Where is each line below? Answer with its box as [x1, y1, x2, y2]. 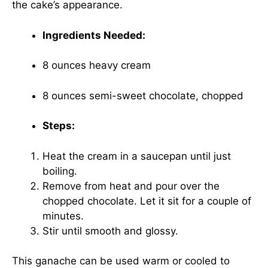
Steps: [42, 120, 75, 132]
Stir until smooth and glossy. [42, 224, 178, 237]
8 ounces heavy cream [42, 59, 151, 71]
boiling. [42, 165, 77, 177]
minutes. [42, 209, 84, 222]
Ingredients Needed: [42, 29, 145, 41]
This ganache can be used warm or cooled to [12, 255, 230, 267]
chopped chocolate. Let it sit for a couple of [42, 194, 251, 207]
